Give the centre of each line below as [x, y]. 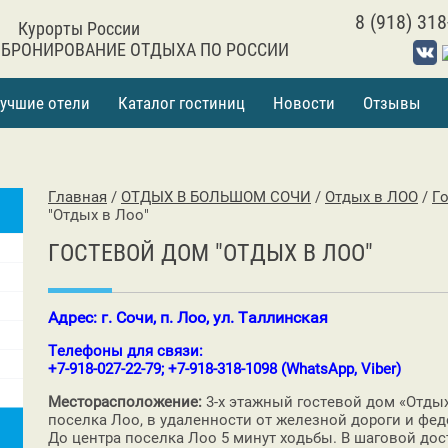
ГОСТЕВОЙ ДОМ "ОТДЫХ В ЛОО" [210, 252]
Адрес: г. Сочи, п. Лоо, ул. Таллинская [188, 317]
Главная [77, 196]
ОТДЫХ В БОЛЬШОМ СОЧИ [216, 196]
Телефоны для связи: [127, 350]
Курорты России [78, 28]
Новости [304, 102]
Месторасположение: [125, 401]
